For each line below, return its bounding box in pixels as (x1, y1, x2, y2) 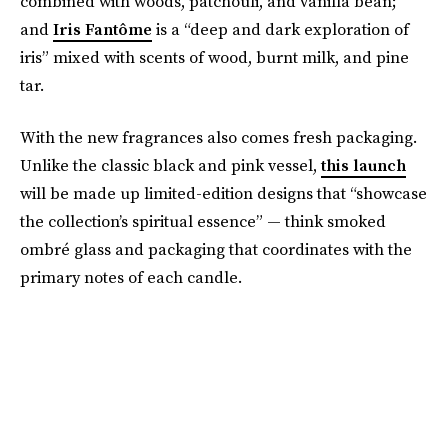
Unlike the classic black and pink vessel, (20, 154, 321, 176)
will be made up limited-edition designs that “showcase (20, 182, 427, 204)
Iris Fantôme (53, 18, 152, 40)
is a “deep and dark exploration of (152, 18, 409, 40)
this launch (321, 154, 406, 176)
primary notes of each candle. (20, 266, 242, 288)
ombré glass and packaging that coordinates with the (20, 238, 412, 260)
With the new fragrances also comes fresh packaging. (20, 126, 417, 148)
